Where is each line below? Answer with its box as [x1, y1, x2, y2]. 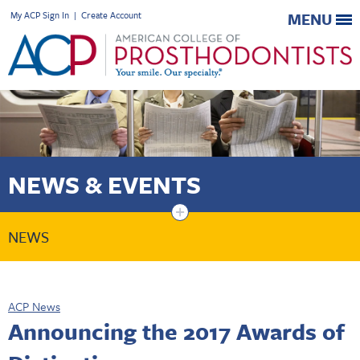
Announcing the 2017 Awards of [8, 314, 345, 347]
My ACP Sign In [10, 8, 69, 22]
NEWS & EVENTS [8, 166, 201, 202]
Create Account [81, 8, 141, 22]
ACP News [8, 297, 60, 315]
